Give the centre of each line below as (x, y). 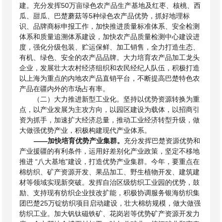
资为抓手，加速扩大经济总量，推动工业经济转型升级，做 (110, 120)
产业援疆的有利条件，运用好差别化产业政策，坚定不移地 (110, 151)
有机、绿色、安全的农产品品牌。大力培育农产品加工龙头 (110, 57)
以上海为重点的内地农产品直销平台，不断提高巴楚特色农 (110, 78)
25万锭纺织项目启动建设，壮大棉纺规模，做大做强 (121, 203)
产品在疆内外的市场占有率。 (65, 89)
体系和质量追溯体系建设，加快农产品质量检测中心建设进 (110, 37)
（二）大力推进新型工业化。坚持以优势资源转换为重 (117, 99)
